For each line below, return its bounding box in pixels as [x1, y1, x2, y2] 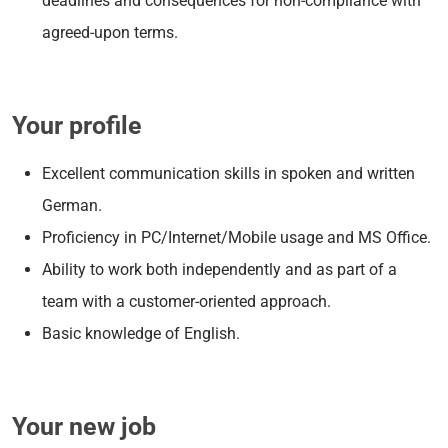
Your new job [12, 411, 156, 441]
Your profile [12, 110, 142, 140]
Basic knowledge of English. [42, 323, 240, 343]
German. [42, 195, 102, 215]
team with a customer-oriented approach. [42, 291, 331, 311]
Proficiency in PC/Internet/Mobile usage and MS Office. [42, 227, 431, 247]
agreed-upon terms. [42, 22, 178, 42]
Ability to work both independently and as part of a [42, 259, 397, 279]
